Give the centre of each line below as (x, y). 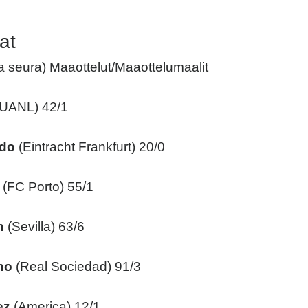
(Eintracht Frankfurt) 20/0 (90, 147)
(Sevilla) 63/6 (44, 227)
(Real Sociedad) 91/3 (77, 267)
